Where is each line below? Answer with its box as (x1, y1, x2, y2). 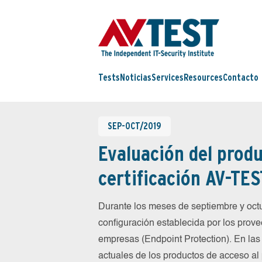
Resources (184, 72, 223, 84)
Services (151, 72, 184, 84)
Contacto (223, 72, 258, 84)
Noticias (120, 72, 151, 84)
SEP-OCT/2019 (108, 120, 161, 132)
